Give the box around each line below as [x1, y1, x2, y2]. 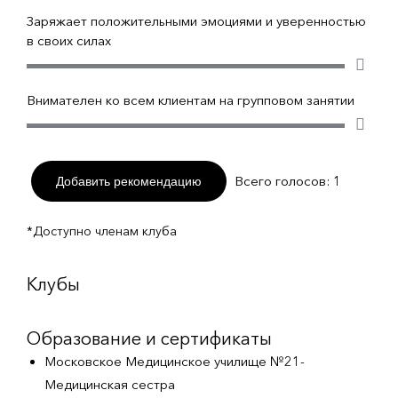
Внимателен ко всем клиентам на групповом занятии [27, 92, 354, 108]
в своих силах [27, 32, 111, 49]
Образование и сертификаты [27, 327, 272, 349]
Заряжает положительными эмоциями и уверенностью [27, 12, 366, 29]
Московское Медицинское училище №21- [44, 353, 305, 370]
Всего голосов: [235, 172, 333, 189]
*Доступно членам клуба [27, 223, 177, 239]
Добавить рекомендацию [56, 173, 202, 188]
